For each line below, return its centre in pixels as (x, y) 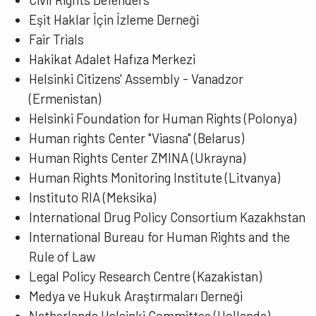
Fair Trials (57, 39)
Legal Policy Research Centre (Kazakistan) (146, 276)
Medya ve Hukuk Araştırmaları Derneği (136, 296)
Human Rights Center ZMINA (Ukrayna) (138, 157)
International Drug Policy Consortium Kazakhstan (168, 217)
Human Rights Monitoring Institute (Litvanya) (155, 177)
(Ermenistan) (65, 98)
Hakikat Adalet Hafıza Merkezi (113, 59)
